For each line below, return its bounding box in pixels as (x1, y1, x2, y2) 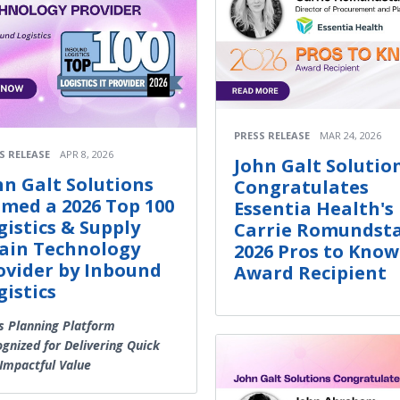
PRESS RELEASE (234, 129, 310, 142)
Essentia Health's (234, 196, 394, 221)
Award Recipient (234, 261, 387, 285)
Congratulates (234, 175, 369, 199)
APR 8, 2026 (60, 147, 113, 162)
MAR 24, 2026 (320, 129, 381, 142)
